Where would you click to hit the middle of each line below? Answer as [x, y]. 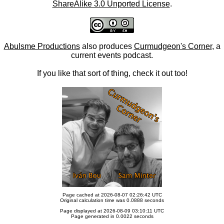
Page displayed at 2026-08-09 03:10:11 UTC [112, 211]
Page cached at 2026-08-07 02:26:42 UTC [112, 195]
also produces [107, 46]
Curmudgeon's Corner [173, 46]
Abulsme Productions [42, 46]
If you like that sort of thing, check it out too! [112, 73]
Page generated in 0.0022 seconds [112, 216]
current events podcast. [112, 55]
